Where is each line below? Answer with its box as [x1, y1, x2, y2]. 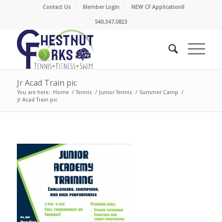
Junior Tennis [99, 89, 132, 96]
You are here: [17, 89, 50, 96]
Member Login [82, 4, 119, 10]
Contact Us [42, 4, 71, 10]
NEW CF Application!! [131, 4, 184, 10]
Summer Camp [139, 89, 178, 96]
